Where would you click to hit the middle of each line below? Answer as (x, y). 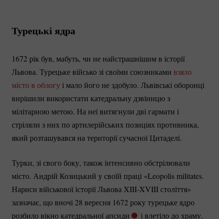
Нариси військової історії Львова (68, 189)
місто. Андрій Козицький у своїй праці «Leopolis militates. (108, 175)
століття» (175, 189)
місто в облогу (36, 85)
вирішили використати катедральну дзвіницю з (91, 98)
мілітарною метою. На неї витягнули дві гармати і (95, 111)
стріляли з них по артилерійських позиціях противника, (105, 124)
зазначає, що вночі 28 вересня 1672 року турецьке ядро (103, 202)
